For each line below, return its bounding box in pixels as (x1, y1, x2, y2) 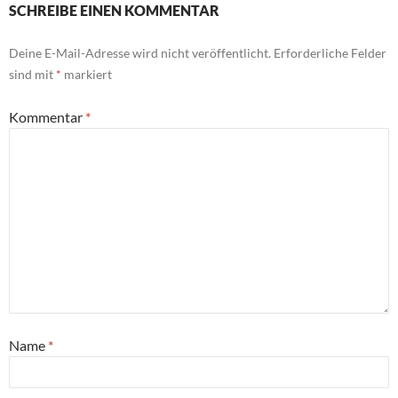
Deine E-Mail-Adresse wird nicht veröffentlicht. (9, 45, 271, 61)
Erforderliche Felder (274, 45, 386, 61)
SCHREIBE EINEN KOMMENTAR (9, 2, 219, 20)
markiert (61, 67, 112, 83)
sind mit (9, 67, 56, 83)
